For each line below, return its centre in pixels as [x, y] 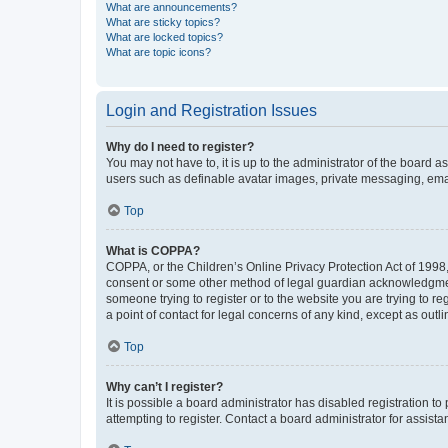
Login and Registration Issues [211, 110]
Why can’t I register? [164, 387]
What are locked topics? [164, 37]
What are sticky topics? [163, 22]
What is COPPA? [153, 251]
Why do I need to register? [180, 147]
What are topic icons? [158, 52]
